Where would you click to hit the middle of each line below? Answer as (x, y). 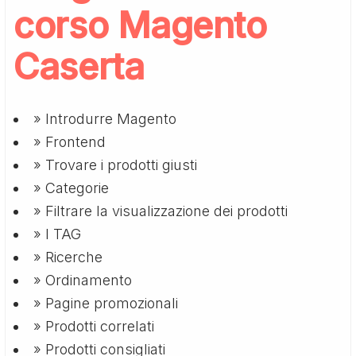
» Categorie (72, 188)
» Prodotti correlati (94, 326)
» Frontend (70, 141)
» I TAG (58, 234)
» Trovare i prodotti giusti (116, 164)
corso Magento (140, 25)
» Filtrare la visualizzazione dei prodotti (161, 211)
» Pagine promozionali (106, 303)
